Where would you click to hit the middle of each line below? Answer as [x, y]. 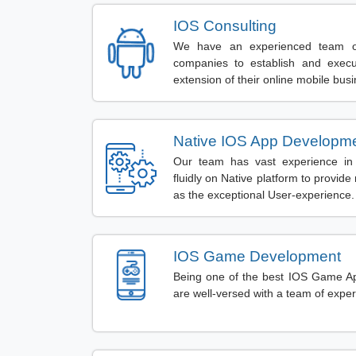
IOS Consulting [225, 25]
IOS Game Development [257, 256]
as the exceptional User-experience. [264, 194]
